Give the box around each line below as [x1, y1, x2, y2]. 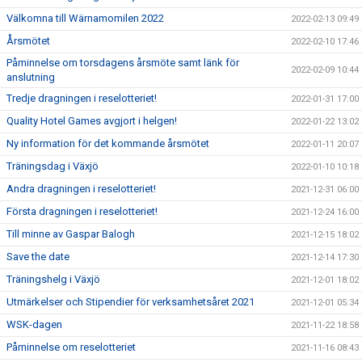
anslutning [6, 70, 55, 83]
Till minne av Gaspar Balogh [6, 227, 135, 240]
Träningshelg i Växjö [6, 272, 100, 285]
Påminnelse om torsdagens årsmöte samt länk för [6, 56, 239, 69]
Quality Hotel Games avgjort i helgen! [6, 114, 177, 127]
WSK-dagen [6, 318, 62, 330]
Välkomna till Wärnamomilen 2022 [6, 11, 164, 24]
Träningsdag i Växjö [6, 159, 99, 172]
